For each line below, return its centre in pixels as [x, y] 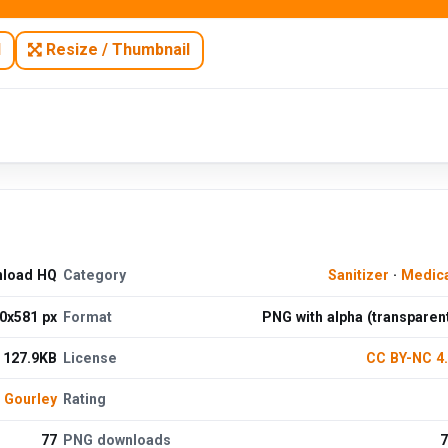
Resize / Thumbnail [116, 50]
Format [88, 316]
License [90, 357]
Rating [85, 399]
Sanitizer [358, 275]
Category [95, 275]
